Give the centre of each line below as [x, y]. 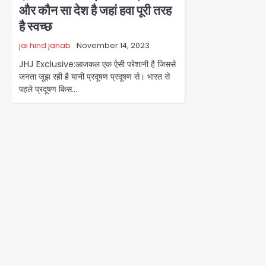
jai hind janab [45, 45]
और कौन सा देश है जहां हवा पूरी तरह [95, 10]
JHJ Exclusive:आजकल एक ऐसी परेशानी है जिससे [97, 64]
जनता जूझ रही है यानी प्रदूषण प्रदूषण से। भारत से [94, 76]
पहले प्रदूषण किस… [48, 89]
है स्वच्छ [36, 26]
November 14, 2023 [113, 45]
